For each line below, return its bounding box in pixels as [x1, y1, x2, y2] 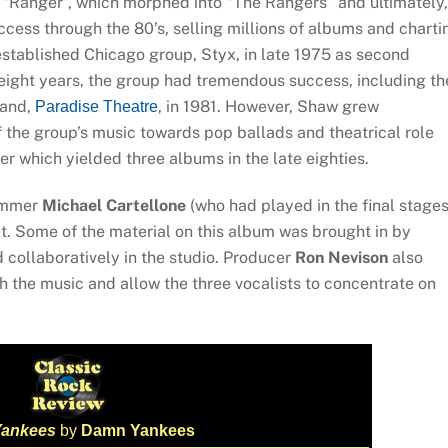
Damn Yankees [76, 420, 195, 439]
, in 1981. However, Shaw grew [157, 97, 379, 117]
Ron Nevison [294, 248, 388, 268]
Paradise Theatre [34, 98, 158, 116]
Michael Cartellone [41, 196, 186, 216]
